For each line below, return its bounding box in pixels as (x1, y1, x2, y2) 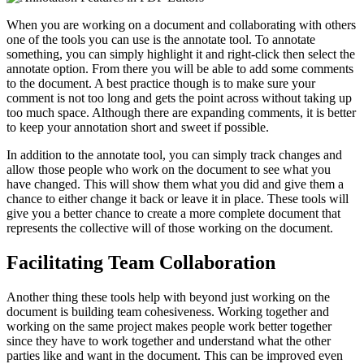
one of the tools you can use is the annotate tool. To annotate (6, 32, 315, 47)
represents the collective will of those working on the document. (6, 221, 333, 236)
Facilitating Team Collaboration (6, 252, 275, 274)
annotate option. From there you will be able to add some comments (6, 62, 353, 76)
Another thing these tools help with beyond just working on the (6, 290, 330, 305)
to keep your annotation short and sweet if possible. (6, 120, 269, 135)
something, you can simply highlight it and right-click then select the (6, 47, 355, 62)
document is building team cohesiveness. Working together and (6, 305, 329, 319)
